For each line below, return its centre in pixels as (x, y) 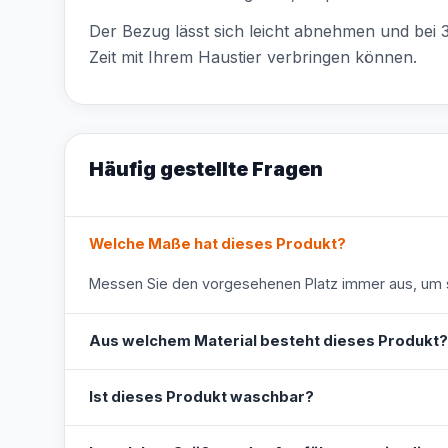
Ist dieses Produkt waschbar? (201, 397)
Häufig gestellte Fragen (206, 169)
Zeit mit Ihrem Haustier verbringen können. (253, 57)
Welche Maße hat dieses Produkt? (217, 244)
